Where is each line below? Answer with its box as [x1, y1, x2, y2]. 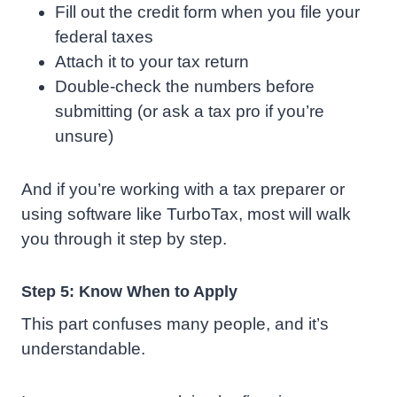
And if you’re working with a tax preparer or [21, 180, 345, 199]
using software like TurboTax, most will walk [21, 205, 351, 224]
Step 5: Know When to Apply [21, 283, 237, 301]
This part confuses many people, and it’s [21, 315, 329, 334]
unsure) [55, 127, 113, 146]
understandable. [21, 339, 145, 359]
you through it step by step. [21, 230, 227, 249]
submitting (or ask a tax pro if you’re [55, 102, 324, 121]
